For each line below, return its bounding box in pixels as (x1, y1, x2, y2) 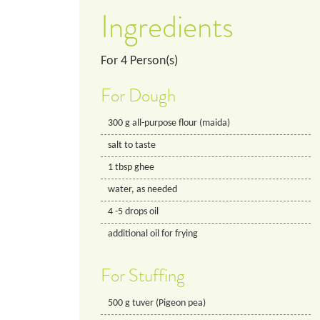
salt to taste (108, 139, 156, 151)
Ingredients (101, 6, 234, 46)
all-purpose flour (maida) (132, 117, 230, 129)
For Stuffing (101, 264, 185, 287)
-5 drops (113, 206, 149, 217)
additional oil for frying (108, 228, 198, 239)
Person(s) (127, 54, 178, 68)
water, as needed (108, 184, 177, 195)
